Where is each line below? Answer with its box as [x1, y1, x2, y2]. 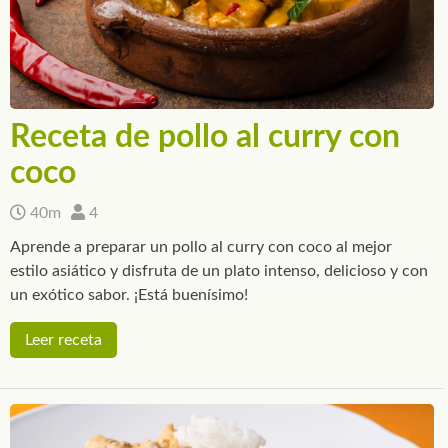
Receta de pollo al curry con [10, 120, 400, 153]
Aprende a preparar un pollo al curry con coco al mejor [10, 238, 392, 255]
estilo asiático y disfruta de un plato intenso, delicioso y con [10, 262, 428, 279]
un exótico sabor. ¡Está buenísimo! [10, 286, 248, 303]
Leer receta [25, 331, 102, 348]
